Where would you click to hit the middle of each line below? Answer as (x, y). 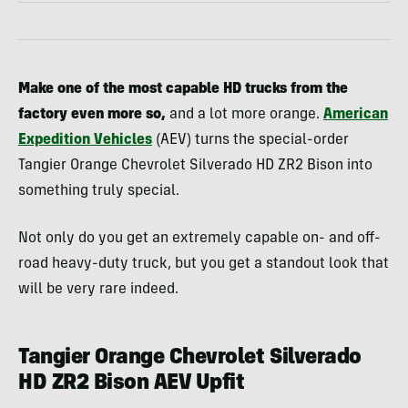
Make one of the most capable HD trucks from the (183, 89)
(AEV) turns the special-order (250, 140)
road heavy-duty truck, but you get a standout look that (204, 264)
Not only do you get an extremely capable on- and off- (199, 238)
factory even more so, (92, 114)
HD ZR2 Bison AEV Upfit (132, 384)
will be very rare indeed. (98, 289)
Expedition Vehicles (85, 140)
